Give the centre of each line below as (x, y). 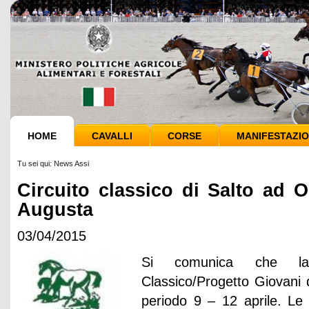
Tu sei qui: (36, 163)
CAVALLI (112, 136)
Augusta (55, 209)
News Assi (71, 163)
